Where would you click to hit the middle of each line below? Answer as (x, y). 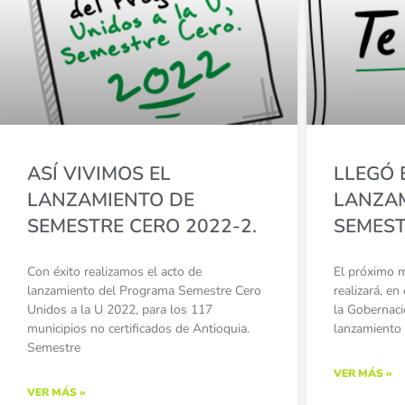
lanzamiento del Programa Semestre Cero (144, 290)
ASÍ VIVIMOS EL (99, 173)
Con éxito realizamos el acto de (114, 271)
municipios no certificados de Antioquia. (138, 328)
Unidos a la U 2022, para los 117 (120, 309)
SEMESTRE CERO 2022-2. (142, 226)
